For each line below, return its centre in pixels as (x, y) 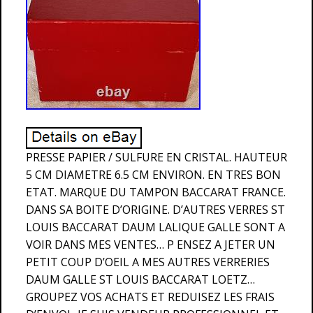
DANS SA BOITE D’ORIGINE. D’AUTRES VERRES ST (155, 210)
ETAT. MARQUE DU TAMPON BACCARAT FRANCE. (156, 192)
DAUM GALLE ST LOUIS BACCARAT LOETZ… (140, 279)
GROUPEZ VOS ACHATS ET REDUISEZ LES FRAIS (150, 297)
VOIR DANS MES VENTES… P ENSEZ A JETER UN (151, 245)
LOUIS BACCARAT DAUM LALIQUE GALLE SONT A (155, 227)
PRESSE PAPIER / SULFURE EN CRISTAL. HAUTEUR (156, 157)
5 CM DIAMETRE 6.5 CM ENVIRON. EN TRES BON (153, 175)
